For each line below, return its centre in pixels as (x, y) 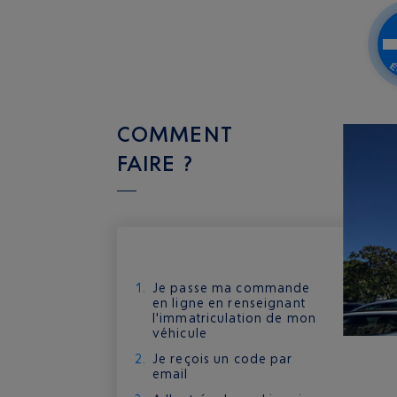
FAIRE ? (155, 163)
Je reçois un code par (223, 358)
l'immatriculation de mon (234, 318)
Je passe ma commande (232, 288)
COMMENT (175, 134)
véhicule (180, 333)
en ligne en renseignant (230, 303)
